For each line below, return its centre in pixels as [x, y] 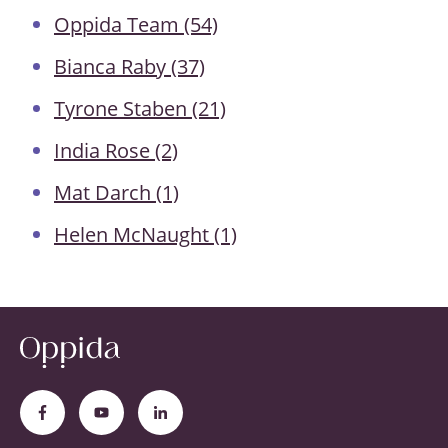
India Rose [104, 151]
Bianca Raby [112, 67]
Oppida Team [119, 25]
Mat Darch [105, 193]
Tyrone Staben [123, 109]
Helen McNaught [134, 235]
